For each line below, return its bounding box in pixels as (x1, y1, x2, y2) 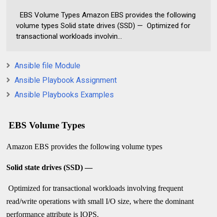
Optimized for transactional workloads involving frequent (6, 184, 184, 192)
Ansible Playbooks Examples (15, 90, 114, 99)
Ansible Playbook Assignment (15, 75, 117, 85)
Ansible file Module (15, 61, 81, 70)
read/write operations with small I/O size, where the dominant (6, 197, 194, 205)
